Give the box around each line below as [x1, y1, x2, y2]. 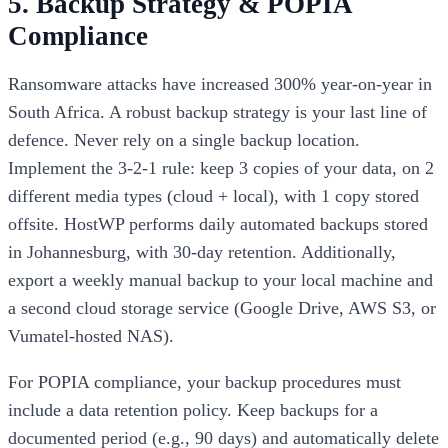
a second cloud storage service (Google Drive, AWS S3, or [8, 298, 436, 319]
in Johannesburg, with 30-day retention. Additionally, [8, 242, 396, 263]
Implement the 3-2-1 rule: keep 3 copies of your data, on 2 [8, 158, 434, 179]
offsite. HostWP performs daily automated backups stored [8, 214, 428, 235]
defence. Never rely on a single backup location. [8, 130, 360, 151]
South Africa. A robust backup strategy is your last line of [8, 102, 427, 123]
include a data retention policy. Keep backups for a [8, 400, 378, 421]
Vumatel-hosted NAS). [8, 326, 174, 347]
